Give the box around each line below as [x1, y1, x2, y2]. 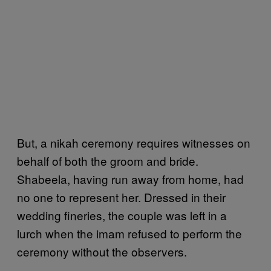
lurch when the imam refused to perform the [17, 224, 242, 241]
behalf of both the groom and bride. [17, 152, 198, 169]
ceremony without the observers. [17, 243, 187, 260]
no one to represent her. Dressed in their [17, 188, 226, 205]
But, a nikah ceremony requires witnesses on [17, 134, 250, 151]
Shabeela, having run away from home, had [17, 170, 244, 187]
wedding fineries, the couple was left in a [17, 206, 227, 223]
